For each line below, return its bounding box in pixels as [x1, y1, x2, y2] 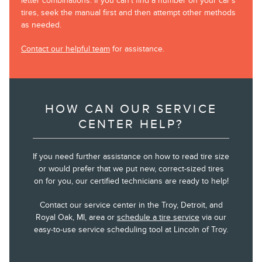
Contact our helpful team [21, 44, 110, 54]
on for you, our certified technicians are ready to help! [33, 176, 229, 187]
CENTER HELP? [78, 117, 184, 132]
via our [199, 212, 226, 223]
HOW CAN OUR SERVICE [45, 102, 217, 117]
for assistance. [110, 44, 164, 54]
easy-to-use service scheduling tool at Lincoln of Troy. [34, 225, 228, 235]
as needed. [21, 20, 61, 30]
